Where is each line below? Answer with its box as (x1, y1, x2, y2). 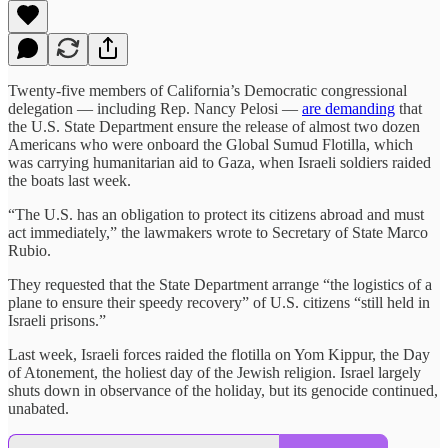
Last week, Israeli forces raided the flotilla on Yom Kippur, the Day (8, 345, 430, 363)
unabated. (8, 399, 69, 417)
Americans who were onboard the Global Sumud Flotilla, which (8, 135, 413, 153)
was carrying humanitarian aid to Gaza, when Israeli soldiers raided (8, 153, 431, 171)
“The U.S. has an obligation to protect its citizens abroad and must (8, 205, 424, 223)
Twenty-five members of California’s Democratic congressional (8, 81, 407, 99)
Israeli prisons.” (8, 311, 106, 329)
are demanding (302, 99, 395, 117)
